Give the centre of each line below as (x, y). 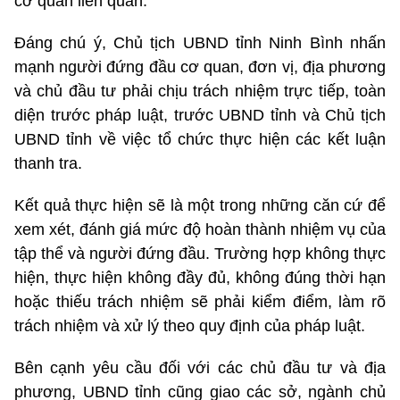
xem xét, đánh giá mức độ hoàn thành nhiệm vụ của (200, 229)
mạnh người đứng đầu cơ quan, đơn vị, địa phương (200, 67)
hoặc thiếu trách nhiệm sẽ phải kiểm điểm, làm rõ (200, 301)
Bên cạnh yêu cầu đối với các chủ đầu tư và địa (200, 367)
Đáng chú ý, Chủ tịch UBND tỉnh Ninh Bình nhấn (200, 42)
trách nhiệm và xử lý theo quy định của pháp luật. (190, 325)
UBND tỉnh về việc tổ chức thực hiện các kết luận (200, 139)
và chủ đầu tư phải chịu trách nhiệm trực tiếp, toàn (200, 91)
